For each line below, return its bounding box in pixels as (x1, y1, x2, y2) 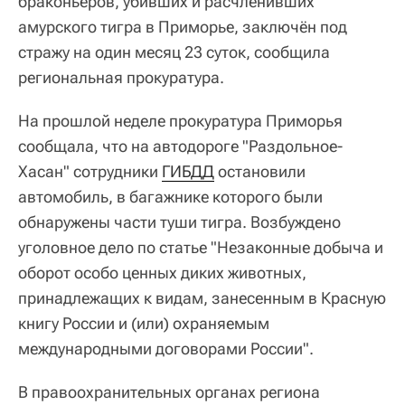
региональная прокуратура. (18, 67, 224, 87)
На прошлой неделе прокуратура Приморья (18, 110, 343, 130)
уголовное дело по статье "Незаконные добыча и (18, 237, 383, 257)
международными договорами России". (18, 338, 314, 358)
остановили (214, 161, 306, 181)
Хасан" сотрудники (18, 161, 162, 181)
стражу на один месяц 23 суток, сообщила (18, 42, 330, 61)
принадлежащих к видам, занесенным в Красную (18, 287, 386, 307)
